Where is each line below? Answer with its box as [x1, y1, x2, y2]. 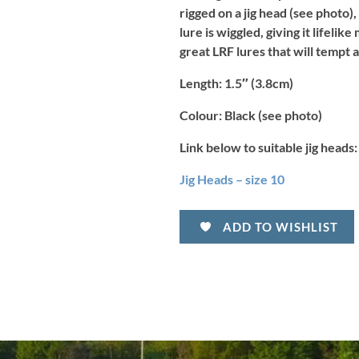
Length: [179, 75, 222, 91]
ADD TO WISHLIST [223, 220, 338, 235]
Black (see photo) [224, 107, 322, 123]
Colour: [179, 107, 224, 123]
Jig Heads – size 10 [179, 171, 284, 188]
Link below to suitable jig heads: [179, 139, 357, 155]
